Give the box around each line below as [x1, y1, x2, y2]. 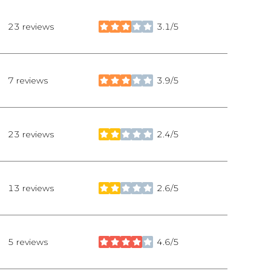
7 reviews [8, 74, 48, 86]
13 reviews [8, 182, 54, 194]
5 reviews [8, 236, 48, 247]
